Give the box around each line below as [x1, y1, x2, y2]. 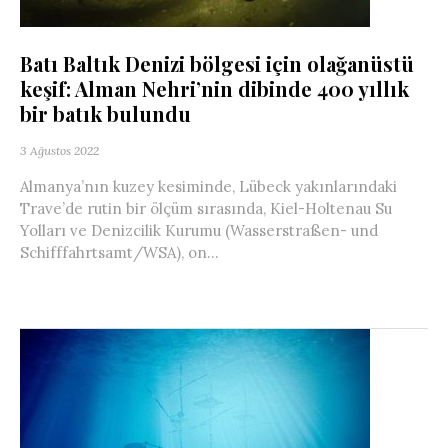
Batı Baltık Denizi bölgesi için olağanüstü [20, 50, 414, 77]
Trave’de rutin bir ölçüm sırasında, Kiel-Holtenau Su [20, 199, 392, 218]
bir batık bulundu [20, 100, 191, 127]
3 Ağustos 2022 [20, 143, 99, 158]
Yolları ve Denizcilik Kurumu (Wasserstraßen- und [20, 221, 378, 240]
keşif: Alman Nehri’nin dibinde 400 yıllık [20, 75, 409, 102]
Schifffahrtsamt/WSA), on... [20, 243, 219, 262]
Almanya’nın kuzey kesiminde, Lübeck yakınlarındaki [20, 177, 397, 196]
